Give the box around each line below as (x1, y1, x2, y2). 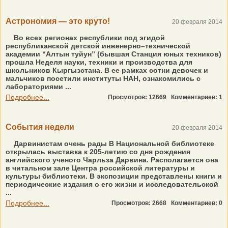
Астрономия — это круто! (6, 17, 110, 25)
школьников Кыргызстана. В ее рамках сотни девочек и (6, 66, 208, 74)
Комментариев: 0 (171, 199, 222, 207)
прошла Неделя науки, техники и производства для (6, 58, 192, 66)
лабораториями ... (6, 82, 71, 91)
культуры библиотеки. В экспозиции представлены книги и (6, 172, 222, 180)
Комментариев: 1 (171, 94, 222, 101)
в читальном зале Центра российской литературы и (6, 164, 195, 172)
